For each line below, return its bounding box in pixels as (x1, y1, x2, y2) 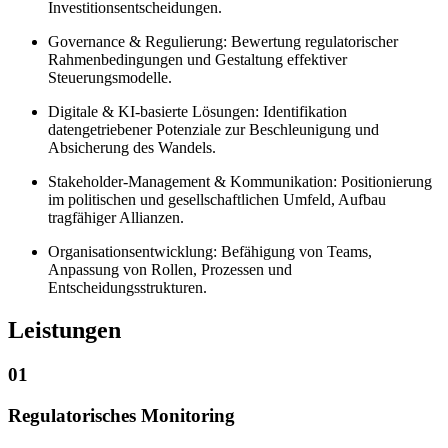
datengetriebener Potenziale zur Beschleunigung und (48, 121, 379, 138)
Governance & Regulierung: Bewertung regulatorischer (48, 33, 398, 50)
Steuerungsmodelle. (48, 69, 172, 86)
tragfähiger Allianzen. (48, 209, 184, 226)
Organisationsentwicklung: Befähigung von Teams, (48, 243, 372, 260)
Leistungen (8, 316, 121, 343)
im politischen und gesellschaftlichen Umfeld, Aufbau (48, 191, 386, 208)
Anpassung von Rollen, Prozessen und (48, 261, 292, 278)
